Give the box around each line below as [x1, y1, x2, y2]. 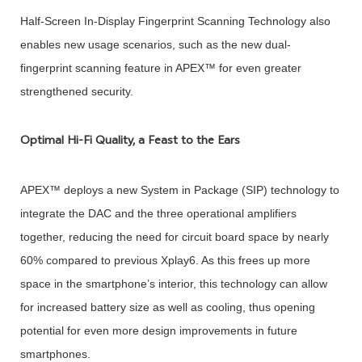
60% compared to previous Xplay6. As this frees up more [19, 253, 310, 267]
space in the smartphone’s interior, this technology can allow [19, 276, 327, 290]
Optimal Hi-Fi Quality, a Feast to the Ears [19, 132, 240, 153]
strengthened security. [19, 85, 133, 99]
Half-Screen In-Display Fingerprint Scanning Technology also [19, 15, 330, 28]
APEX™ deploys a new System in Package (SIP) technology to [19, 183, 339, 196]
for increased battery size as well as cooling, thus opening [19, 300, 315, 314]
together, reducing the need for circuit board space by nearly [19, 229, 329, 243]
